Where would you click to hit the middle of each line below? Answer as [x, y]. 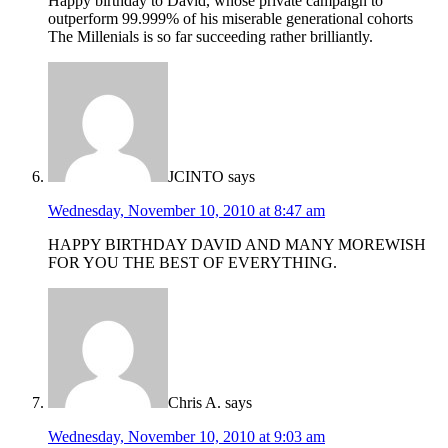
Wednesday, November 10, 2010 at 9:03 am [186, 437]
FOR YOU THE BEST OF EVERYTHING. [192, 263]
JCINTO [196, 177]
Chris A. [194, 403]
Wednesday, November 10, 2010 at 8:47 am [186, 211]
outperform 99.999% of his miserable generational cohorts [230, 19]
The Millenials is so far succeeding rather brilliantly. [210, 37]
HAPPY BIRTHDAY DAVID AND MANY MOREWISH [237, 245]
